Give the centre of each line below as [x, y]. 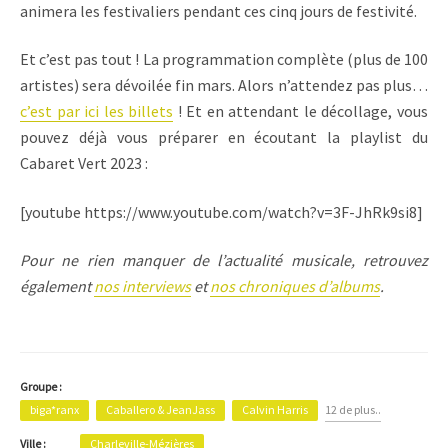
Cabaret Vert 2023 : [84, 163]
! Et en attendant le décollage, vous [301, 111]
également [57, 286]
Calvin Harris [275, 410]
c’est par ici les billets [97, 111]
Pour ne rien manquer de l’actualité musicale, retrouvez [224, 260]
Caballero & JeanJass [160, 410]
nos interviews [142, 286]
